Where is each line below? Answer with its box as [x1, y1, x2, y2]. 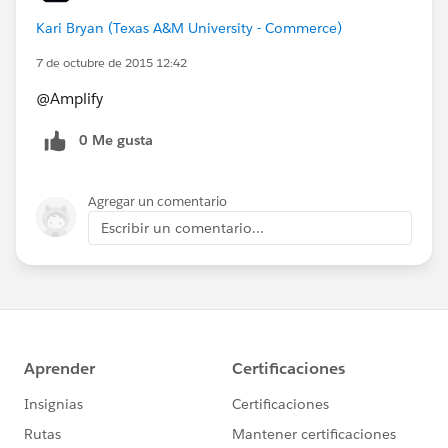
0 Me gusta [79, 130, 153, 149]
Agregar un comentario [88, 192, 227, 210]
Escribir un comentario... [101, 218, 264, 237]
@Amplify [36, 88, 103, 108]
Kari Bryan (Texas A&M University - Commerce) [36, 18, 342, 37]
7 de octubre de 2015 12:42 [36, 53, 187, 71]
